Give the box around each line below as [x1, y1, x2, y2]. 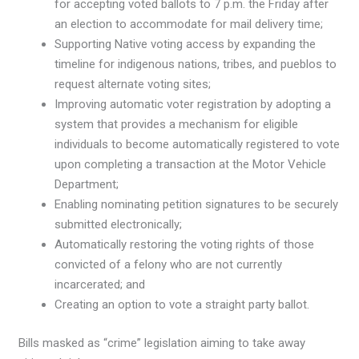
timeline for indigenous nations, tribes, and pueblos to [54, 57, 337, 72]
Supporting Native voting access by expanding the [54, 37, 317, 52]
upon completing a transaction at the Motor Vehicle [54, 157, 327, 172]
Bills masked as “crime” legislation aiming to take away [18, 335, 306, 350]
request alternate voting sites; [54, 77, 212, 92]
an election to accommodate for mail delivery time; [54, 17, 324, 32]
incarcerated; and [54, 277, 146, 292]
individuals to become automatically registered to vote [54, 137, 341, 152]
